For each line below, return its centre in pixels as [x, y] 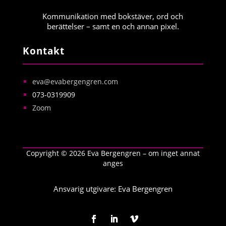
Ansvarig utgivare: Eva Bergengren [113, 188]
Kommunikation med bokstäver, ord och [113, 16]
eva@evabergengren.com [75, 81]
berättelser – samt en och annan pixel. [113, 26]
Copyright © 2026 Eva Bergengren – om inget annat [113, 153]
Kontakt [43, 51]
